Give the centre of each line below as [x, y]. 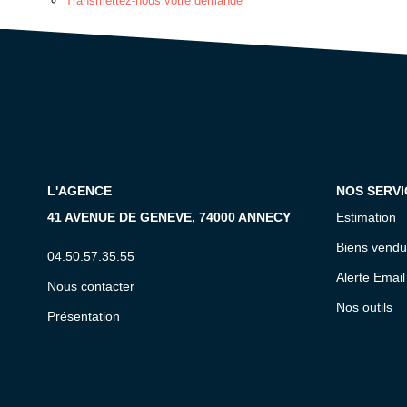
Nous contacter [91, 286]
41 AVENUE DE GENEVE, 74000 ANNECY [169, 217]
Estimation [366, 217]
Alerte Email [370, 277]
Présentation [84, 316]
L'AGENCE [79, 190]
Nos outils [364, 307]
